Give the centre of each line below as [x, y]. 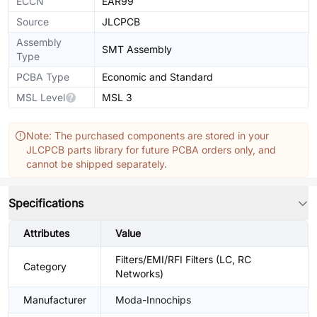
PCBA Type [43, 77]
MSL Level [41, 97]
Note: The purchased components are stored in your [148, 136]
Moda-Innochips [153, 300]
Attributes [46, 233]
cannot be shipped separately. [97, 164]
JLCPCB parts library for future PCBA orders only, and [151, 150]
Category [45, 266]
